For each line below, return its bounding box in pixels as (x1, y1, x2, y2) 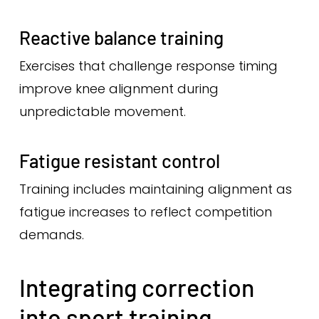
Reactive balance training (19, 26, 224, 48)
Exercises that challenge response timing (19, 57, 278, 75)
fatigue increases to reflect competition (19, 203, 272, 221)
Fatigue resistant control (19, 150, 220, 172)
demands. (19, 226, 84, 244)
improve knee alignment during (19, 80, 219, 98)
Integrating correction (19, 273, 254, 302)
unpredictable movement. (19, 103, 186, 120)
